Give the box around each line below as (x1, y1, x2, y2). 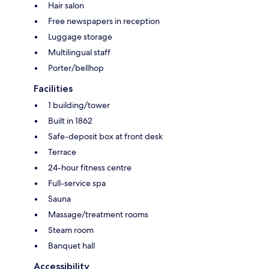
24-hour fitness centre (48, 162, 131, 173)
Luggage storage (48, 31, 112, 42)
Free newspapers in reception (48, 15, 160, 26)
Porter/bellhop (48, 62, 104, 73)
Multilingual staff (48, 46, 110, 58)
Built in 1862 (48, 115, 92, 126)
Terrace (48, 146, 76, 157)
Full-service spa (48, 177, 106, 189)
